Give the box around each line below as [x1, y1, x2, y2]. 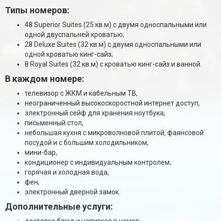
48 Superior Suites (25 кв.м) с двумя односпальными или [25, 20, 207, 29]
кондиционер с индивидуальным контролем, [25, 158, 171, 166]
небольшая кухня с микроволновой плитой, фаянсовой [25, 128, 204, 137]
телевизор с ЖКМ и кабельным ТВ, [25, 89, 138, 97]
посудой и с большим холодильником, [25, 138, 148, 147]
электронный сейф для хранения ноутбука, [25, 109, 165, 117]
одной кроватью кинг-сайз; [25, 50, 113, 58]
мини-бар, [25, 148, 57, 156]
